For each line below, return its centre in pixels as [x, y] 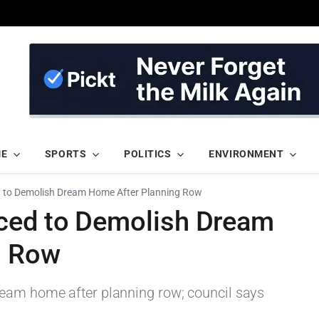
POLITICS [148, 154]
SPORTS [66, 154]
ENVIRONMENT [246, 154]
